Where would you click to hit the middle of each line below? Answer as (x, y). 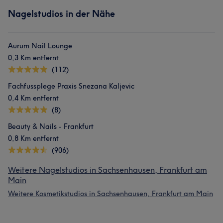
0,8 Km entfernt (33, 138)
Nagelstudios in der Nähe (61, 14)
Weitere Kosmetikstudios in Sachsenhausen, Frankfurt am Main (111, 194)
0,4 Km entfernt (33, 98)
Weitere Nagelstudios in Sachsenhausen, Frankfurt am (108, 170)
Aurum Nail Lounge (40, 46)
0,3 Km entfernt (33, 58)
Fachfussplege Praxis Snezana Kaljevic (71, 86)
